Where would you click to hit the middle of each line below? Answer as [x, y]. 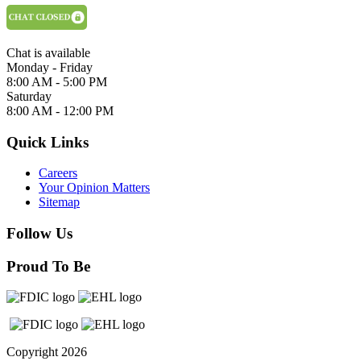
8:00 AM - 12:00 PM [60, 110]
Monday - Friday [50, 67]
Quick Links [48, 142]
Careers [58, 173]
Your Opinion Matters [94, 188]
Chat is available [48, 52]
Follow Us [39, 233]
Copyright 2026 [47, 352]
